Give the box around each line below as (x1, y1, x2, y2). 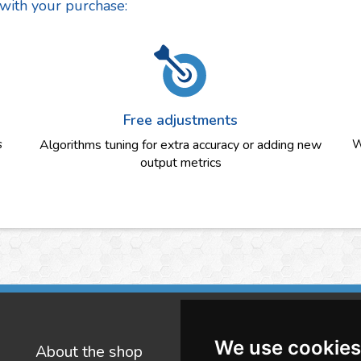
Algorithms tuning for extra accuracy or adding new (39, 136, 322, 154)
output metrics (139, 154, 222, 172)
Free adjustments (123, 110, 238, 130)
